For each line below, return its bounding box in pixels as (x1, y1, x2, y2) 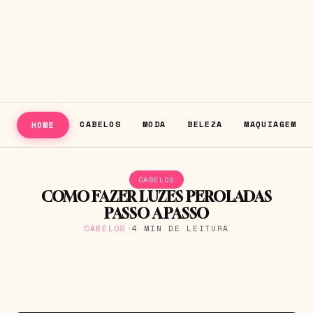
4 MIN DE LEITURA (132, 221, 230, 234)
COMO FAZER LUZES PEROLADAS (41, 187, 272, 205)
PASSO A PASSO (103, 204, 210, 222)
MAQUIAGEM (244, 117, 297, 130)
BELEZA (187, 117, 223, 130)
